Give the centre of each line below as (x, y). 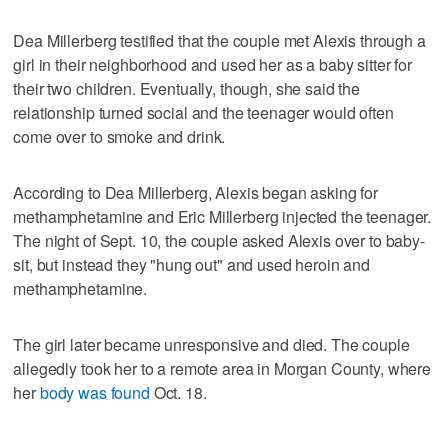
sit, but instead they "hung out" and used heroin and (192, 264)
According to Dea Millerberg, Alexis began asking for (196, 192)
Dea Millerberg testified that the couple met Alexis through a (219, 40)
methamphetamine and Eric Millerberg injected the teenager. (222, 216)
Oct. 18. (178, 392)
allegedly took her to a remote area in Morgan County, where (222, 368)
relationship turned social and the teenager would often (203, 112)
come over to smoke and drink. (119, 136)
